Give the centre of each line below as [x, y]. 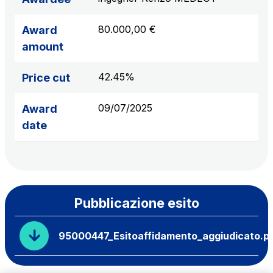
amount [43, 47]
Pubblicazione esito [136, 203]
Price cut [46, 78]
